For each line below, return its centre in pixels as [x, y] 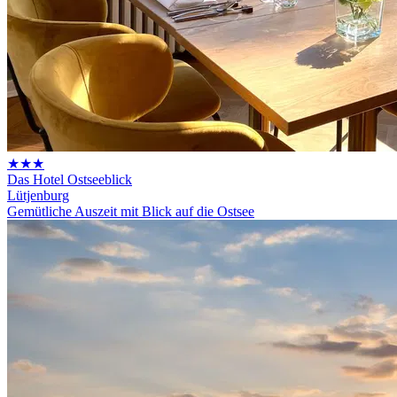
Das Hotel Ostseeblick [70, 179]
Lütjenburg [38, 195]
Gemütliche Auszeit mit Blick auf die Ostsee [131, 211]
